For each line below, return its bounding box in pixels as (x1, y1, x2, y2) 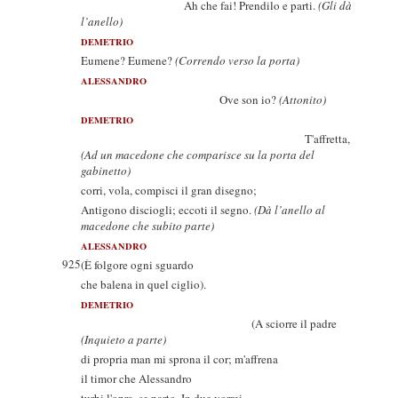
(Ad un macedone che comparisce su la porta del (81, 147, 314, 163)
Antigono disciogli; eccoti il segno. (81, 202, 254, 218)
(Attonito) (279, 92, 326, 107)
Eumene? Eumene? (81, 52, 175, 68)
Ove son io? (81, 92, 279, 107)
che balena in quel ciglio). (81, 276, 206, 292)
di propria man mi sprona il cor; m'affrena (81, 351, 278, 367)
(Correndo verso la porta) (175, 52, 299, 68)
